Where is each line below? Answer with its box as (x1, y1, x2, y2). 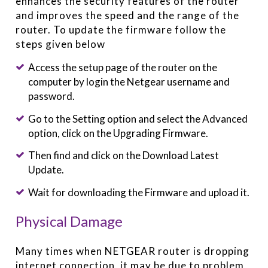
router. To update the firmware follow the (16, 23, 227, 36)
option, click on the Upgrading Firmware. (28, 126, 208, 139)
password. (28, 90, 75, 103)
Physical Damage (16, 212, 123, 230)
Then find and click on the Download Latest (28, 149, 219, 162)
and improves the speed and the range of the (16, 9, 240, 22)
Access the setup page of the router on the (28, 61, 217, 74)
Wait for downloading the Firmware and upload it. (28, 185, 249, 199)
